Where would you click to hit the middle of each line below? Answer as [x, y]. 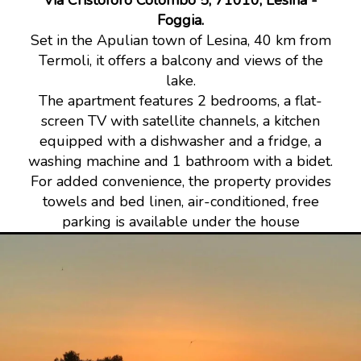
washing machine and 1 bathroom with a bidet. [180, 161]
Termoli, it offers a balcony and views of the [180, 60]
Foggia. [180, 20]
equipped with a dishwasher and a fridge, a [180, 141]
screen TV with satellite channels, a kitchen [180, 121]
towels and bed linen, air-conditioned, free [180, 201]
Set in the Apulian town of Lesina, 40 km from [180, 40]
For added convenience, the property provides [180, 181]
